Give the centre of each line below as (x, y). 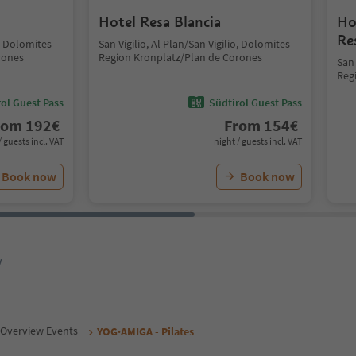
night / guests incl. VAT (258, 141)
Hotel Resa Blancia (160, 22)
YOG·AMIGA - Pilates (145, 331)
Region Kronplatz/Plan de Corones (180, 57)
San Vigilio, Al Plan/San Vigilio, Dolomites (194, 44)
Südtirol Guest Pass (255, 102)
